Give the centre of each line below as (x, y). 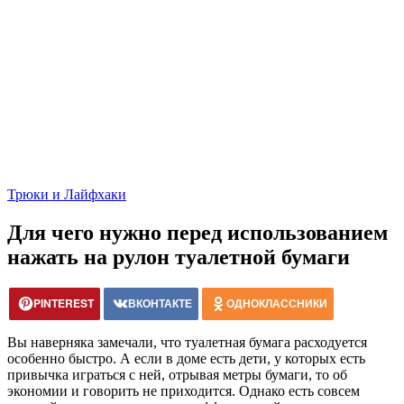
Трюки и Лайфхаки (67, 194)
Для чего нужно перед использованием (197, 232)
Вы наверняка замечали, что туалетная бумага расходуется (187, 342)
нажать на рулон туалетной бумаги (179, 257)
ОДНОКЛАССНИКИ (277, 303)
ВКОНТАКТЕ (160, 303)
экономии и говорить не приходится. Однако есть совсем (184, 390)
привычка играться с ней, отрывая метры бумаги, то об (177, 374)
